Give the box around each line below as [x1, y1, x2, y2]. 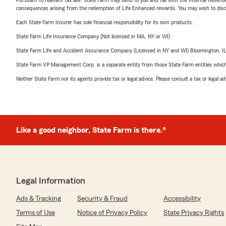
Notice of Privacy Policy [77, 209, 147, 216]
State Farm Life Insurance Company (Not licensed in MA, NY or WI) [16, 33, 170, 39]
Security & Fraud [77, 195, 128, 202]
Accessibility [163, 195, 201, 202]
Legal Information [16, 176, 85, 185]
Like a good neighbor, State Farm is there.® [16, 126, 166, 134]
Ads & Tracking [16, 195, 61, 202]
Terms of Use [16, 209, 55, 216]
